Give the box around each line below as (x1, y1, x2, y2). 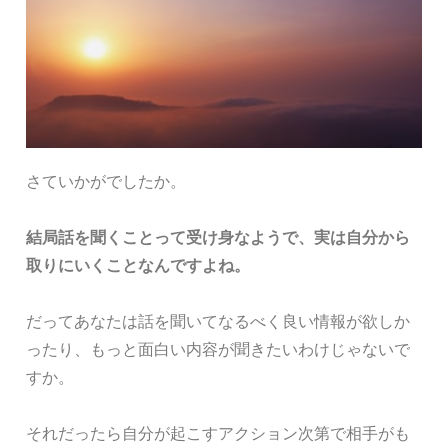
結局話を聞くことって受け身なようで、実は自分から (26, 227, 410, 247)
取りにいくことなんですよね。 (26, 255, 250, 275)
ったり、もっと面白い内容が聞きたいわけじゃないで (26, 339, 410, 359)
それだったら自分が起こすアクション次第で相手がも (26, 423, 410, 443)
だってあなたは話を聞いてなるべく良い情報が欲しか (26, 311, 410, 331)
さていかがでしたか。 (26, 171, 186, 191)
